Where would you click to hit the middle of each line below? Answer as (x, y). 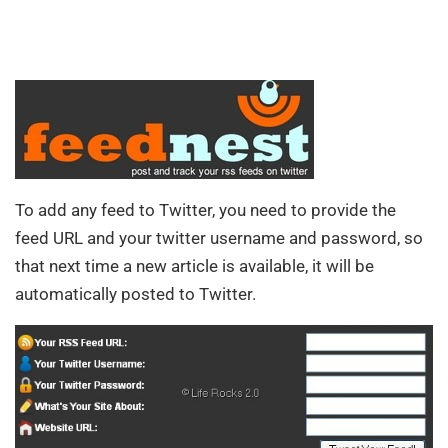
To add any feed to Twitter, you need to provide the (205, 209)
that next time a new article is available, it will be (194, 265)
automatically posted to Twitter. (135, 293)
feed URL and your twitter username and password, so (219, 237)
